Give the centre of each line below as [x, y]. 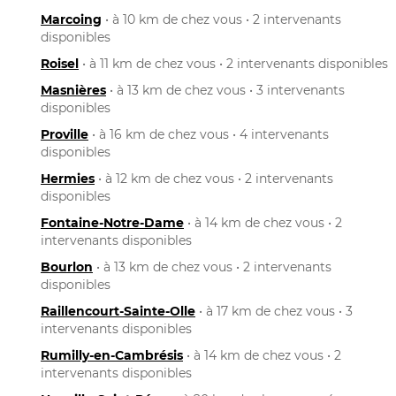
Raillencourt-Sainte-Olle [118, 311]
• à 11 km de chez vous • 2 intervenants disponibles [233, 63]
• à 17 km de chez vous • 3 [274, 311]
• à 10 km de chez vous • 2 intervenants [221, 19]
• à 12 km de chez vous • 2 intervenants [214, 178]
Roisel [60, 63]
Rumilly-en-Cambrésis [112, 355]
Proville [65, 134]
